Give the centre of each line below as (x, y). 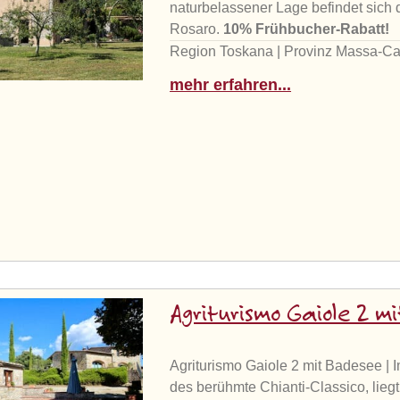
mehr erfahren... (231, 84)
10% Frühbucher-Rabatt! (307, 29)
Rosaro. (197, 29)
